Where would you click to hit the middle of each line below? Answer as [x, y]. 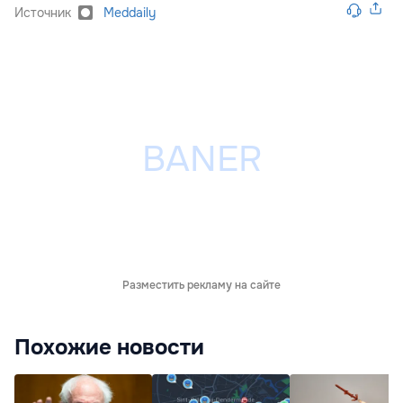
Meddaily [130, 12]
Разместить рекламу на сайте [201, 285]
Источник [43, 12]
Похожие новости [109, 347]
